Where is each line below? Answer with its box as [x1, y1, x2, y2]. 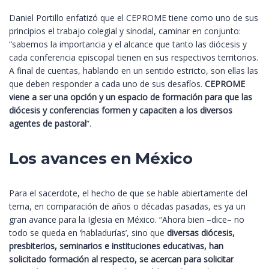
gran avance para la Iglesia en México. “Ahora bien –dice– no [9, 214, 244, 226]
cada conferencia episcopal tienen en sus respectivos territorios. [9, 52, 258, 64]
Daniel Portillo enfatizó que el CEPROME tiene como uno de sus [9, 12, 258, 24]
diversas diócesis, [167, 227, 235, 239]
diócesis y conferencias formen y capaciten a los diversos [9, 104, 232, 116]
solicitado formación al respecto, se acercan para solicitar [9, 253, 234, 265]
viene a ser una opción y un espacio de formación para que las [9, 91, 252, 103]
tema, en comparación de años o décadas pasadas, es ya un [9, 201, 246, 213]
